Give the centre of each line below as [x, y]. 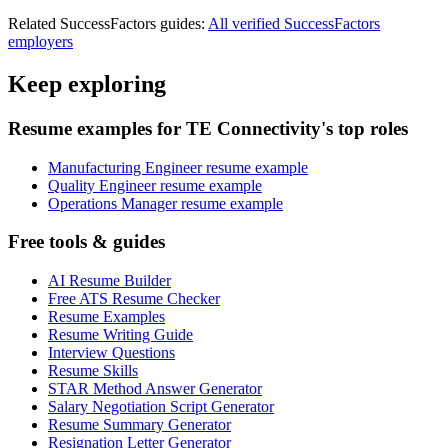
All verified [246, 24]
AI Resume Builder [109, 281]
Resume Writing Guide [120, 335]
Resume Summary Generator [139, 425]
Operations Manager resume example [165, 203]
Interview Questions [111, 353]
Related [34, 24]
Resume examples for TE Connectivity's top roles [208, 128]
